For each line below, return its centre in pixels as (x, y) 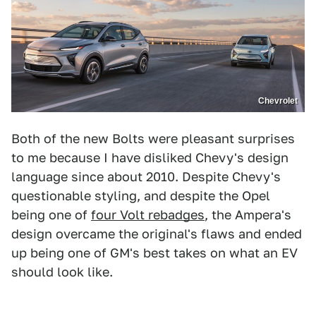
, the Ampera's (248, 215)
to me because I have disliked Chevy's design (150, 158)
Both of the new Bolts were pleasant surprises (153, 139)
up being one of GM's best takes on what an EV (154, 253)
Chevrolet (278, 101)
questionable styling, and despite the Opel (141, 196)
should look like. (62, 272)
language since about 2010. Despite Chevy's (146, 177)
